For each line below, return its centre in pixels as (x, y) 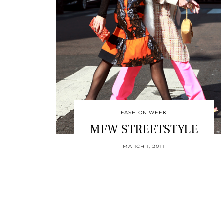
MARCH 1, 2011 (144, 146)
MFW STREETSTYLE (144, 129)
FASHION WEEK (144, 112)
